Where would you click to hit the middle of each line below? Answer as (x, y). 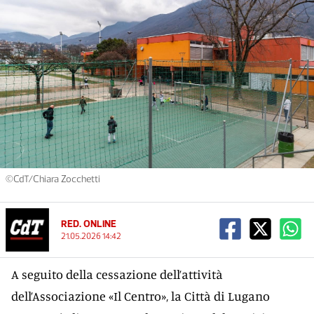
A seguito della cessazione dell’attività (117, 274)
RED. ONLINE (89, 224)
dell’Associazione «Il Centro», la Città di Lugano (141, 296)
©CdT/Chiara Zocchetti (53, 179)
